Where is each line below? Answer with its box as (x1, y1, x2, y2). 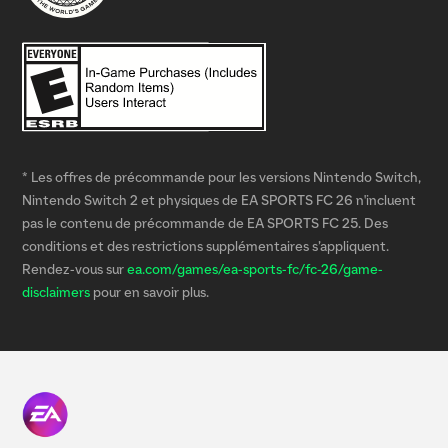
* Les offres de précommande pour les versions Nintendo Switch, (22, 171, 421, 185)
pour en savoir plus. (90, 286, 209, 300)
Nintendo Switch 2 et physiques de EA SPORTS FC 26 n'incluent (22, 194, 416, 208)
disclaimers (22, 286, 90, 300)
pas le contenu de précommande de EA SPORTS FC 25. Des (22, 217, 388, 231)
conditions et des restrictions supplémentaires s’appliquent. (22, 240, 389, 254)
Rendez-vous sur (22, 263, 127, 277)
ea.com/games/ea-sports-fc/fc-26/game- (127, 263, 383, 277)
